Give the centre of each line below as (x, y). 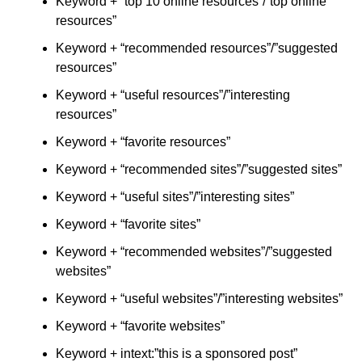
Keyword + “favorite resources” (143, 142)
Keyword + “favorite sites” (128, 224)
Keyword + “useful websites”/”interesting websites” (199, 299)
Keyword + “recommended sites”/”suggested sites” (198, 169)
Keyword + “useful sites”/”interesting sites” (175, 197)
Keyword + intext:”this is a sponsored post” (176, 354)
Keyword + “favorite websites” (140, 326)
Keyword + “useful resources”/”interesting (173, 95)
